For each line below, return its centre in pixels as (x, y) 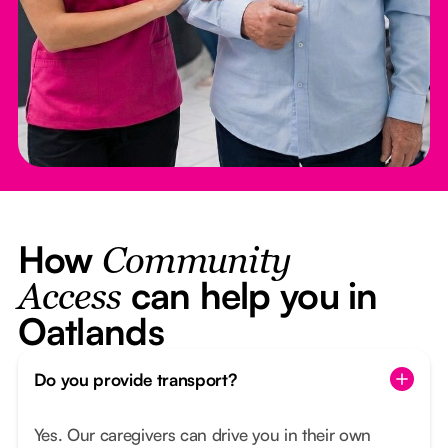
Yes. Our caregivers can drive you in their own (202, 435)
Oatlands (90, 331)
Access (69, 299)
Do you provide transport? (135, 379)
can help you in (249, 295)
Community (196, 263)
